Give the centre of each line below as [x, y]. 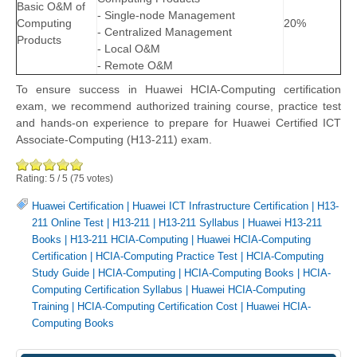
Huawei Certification [78, 206]
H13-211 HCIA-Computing [129, 239]
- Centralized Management [165, 32]
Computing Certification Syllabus [107, 289]
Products [39, 40]
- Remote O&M [135, 66]
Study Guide [61, 273]
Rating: [33, 178]
